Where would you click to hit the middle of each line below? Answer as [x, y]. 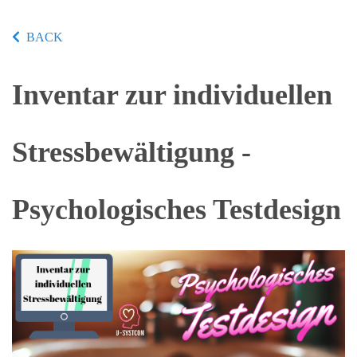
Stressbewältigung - [131, 152]
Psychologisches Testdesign [177, 210]
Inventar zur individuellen [172, 95]
